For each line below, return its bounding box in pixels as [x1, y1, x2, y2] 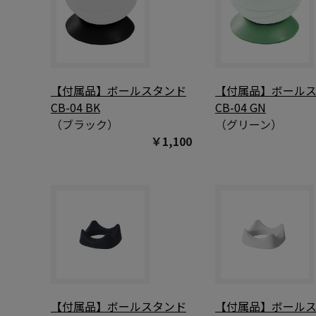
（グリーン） [215, 116, 282, 133]
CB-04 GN [215, 99, 266, 116]
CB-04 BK [51, 99, 100, 116]
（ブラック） [51, 116, 119, 133]
